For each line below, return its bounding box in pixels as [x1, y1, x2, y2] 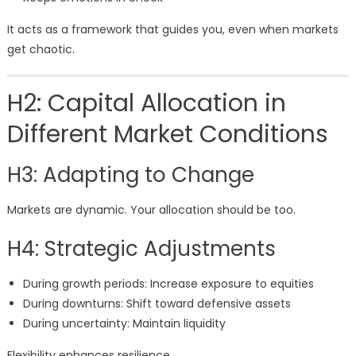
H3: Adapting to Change [6, 161, 254, 190]
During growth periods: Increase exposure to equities [22, 276, 314, 292]
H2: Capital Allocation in [6, 87, 286, 121]
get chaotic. [6, 41, 75, 58]
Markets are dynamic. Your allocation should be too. [6, 202, 296, 219]
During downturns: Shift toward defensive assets [22, 296, 291, 312]
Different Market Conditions [6, 118, 328, 152]
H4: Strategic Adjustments [6, 234, 276, 264]
